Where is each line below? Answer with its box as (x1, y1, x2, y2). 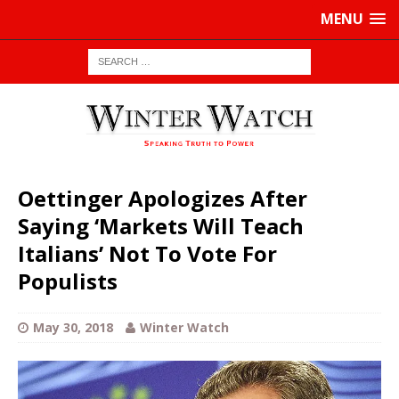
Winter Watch (140, 319, 229, 337)
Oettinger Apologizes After (18, 183, 307, 214)
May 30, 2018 (33, 319, 113, 337)
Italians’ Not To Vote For (18, 239, 277, 269)
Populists (18, 266, 118, 297)
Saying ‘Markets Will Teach (18, 211, 304, 241)
